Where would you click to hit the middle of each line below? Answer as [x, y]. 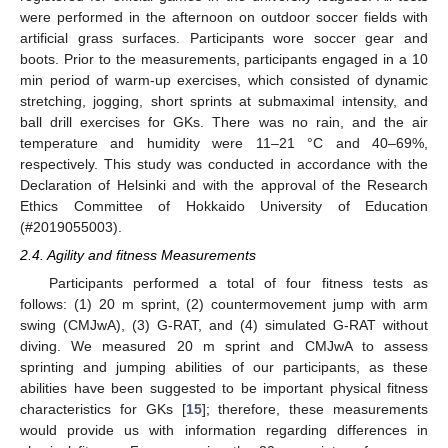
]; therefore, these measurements [314, 409]
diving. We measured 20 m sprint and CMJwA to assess [224, 346]
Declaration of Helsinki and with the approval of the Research [224, 184]
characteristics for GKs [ [103, 409]
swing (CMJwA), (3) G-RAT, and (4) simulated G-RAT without [224, 325]
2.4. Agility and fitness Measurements [138, 255]
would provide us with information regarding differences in [224, 430]
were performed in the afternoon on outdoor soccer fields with [224, 16]
